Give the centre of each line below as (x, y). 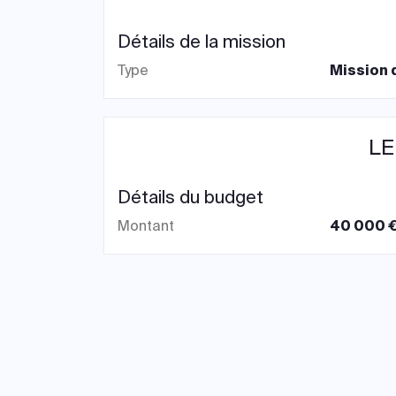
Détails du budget (190, 197)
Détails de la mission (202, 42)
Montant (146, 226)
